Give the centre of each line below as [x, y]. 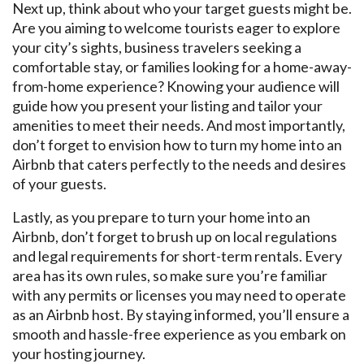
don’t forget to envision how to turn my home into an [177, 144]
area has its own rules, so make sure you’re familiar [170, 275]
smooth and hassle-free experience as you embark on [179, 334]
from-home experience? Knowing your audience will [176, 86]
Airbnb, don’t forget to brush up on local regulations [175, 236]
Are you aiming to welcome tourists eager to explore [176, 27]
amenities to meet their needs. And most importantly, [179, 125]
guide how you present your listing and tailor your [167, 105]
